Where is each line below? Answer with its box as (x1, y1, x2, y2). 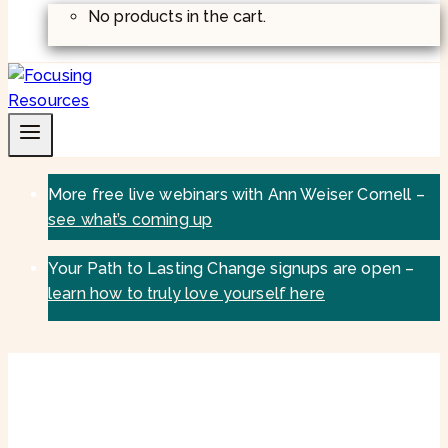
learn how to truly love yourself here (48, 283, 325, 303)
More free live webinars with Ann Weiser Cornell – (48, 184, 425, 204)
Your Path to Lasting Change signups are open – (48, 258, 415, 278)
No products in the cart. (88, 6, 266, 26)
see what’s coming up (48, 209, 213, 229)
